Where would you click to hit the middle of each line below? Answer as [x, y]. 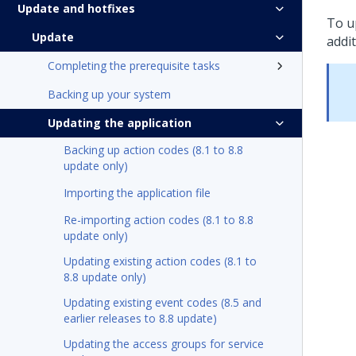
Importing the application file [137, 193]
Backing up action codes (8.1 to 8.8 [153, 150]
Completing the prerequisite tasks [134, 66]
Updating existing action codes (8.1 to [160, 261]
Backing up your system [109, 94]
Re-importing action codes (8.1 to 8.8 [159, 220]
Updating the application [120, 123]
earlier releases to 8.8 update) [140, 318]
